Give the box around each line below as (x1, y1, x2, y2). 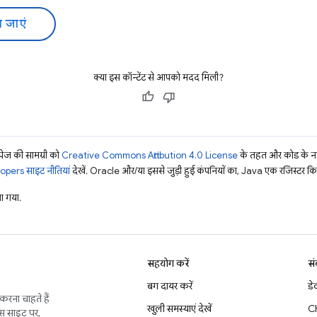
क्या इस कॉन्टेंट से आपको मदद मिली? (93, 71, 224, 83)
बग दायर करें (147, 279, 192, 292)
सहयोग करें (147, 257, 189, 270)
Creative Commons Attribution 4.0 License (62, 149, 238, 161)
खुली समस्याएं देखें (147, 302, 212, 315)
